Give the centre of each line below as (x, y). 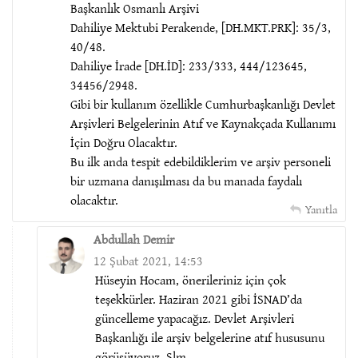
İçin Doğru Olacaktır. (124, 142)
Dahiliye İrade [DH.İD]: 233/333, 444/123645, (189, 65)
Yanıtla (321, 209)
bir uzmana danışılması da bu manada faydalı (186, 180)
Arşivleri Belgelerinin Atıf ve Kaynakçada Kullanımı (203, 123)
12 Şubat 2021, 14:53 (148, 260)
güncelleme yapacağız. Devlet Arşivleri (195, 318)
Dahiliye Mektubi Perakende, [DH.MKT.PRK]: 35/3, (201, 27)
